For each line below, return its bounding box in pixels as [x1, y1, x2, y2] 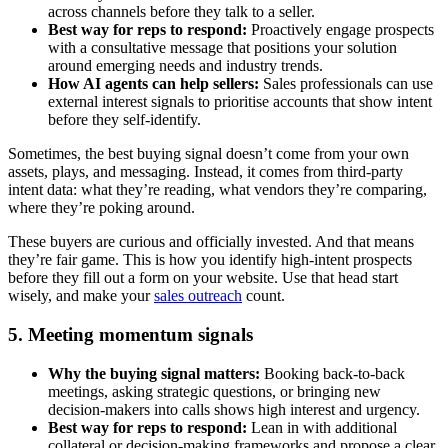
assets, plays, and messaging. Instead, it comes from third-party [8, 163, 403, 181]
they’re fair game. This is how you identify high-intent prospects [8, 251, 412, 269]
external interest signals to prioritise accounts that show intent [48, 93, 432, 111]
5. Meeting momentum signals [8, 324, 253, 346]
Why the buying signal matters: [48, 364, 260, 382]
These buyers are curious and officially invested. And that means [8, 233, 414, 251]
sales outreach [154, 287, 242, 305]
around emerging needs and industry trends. [48, 57, 323, 75]
